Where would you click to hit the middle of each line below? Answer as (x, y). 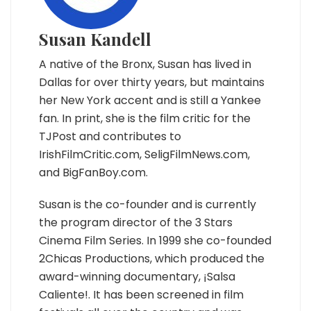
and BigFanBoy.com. (93, 173)
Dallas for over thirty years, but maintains (152, 82)
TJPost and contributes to (110, 136)
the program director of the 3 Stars (136, 222)
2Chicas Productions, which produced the (152, 259)
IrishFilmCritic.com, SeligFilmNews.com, (144, 154)
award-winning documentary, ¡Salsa (137, 277)
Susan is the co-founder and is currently (148, 204)
